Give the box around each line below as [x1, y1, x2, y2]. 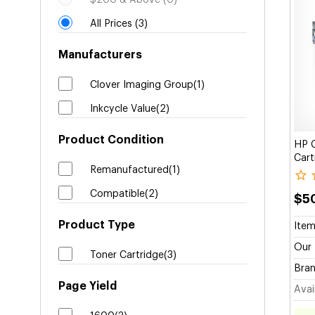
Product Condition [58, 134, 164, 146]
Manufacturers [58, 49, 142, 60]
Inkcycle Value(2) [90, 104, 169, 114]
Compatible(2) [90, 189, 158, 199]
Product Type [58, 219, 135, 231]
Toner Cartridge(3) [90, 250, 176, 260]
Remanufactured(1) [90, 165, 180, 175]
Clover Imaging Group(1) [90, 80, 205, 90]
